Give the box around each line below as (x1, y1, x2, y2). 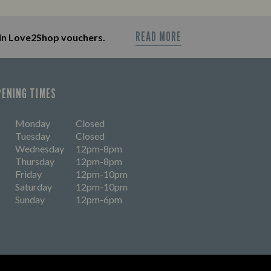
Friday (15, 168, 42, 180)
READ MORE (135, 28, 182, 44)
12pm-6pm (76, 194, 122, 205)
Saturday (15, 181, 52, 192)
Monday (15, 117, 50, 129)
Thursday (15, 155, 54, 167)
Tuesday (15, 130, 50, 142)
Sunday (15, 194, 45, 205)
